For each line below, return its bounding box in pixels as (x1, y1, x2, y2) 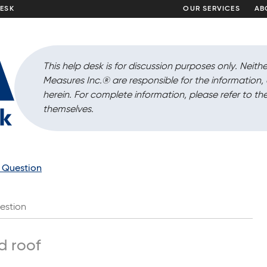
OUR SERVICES (183, 5, 240, 13)
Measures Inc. (43, 76, 102, 86)
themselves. (43, 105, 94, 115)
